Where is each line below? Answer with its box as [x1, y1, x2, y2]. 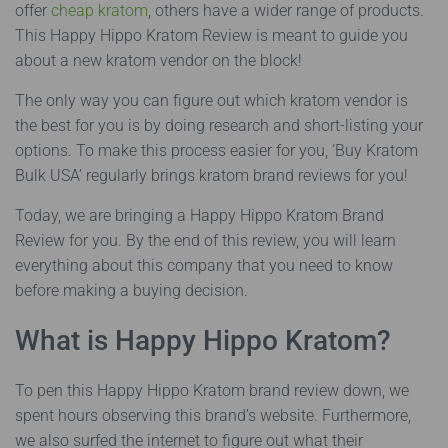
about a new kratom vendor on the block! [15, 51, 302, 70]
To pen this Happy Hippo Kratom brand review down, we [15, 381, 409, 400]
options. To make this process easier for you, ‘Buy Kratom [15, 141, 418, 160]
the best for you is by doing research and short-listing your [15, 116, 423, 135]
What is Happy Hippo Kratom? [15, 324, 391, 357]
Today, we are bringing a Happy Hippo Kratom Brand [15, 206, 384, 225]
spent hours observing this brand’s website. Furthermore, [15, 406, 411, 425]
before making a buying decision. [15, 281, 248, 300]
